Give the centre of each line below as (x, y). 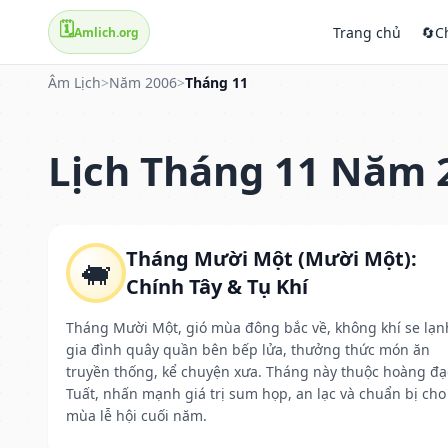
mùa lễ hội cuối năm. (136, 415)
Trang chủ (367, 32)
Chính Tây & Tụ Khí (217, 286)
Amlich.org (106, 32)
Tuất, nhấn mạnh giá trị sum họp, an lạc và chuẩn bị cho (256, 393)
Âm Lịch (74, 82)
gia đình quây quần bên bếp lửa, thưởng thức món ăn (248, 349)
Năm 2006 (143, 82)
